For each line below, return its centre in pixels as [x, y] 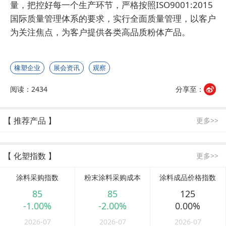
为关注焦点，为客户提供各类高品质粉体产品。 [100, 32]
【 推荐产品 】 [30, 121]
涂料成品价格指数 [188, 178]
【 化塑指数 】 [30, 156]
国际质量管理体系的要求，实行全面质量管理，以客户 [113, 19]
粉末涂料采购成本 [113, 178]
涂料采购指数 [38, 178]
